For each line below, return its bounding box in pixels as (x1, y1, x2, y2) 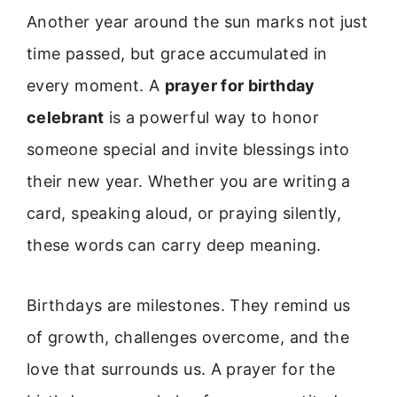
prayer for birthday (164, 76, 315, 95)
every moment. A (27, 76, 165, 95)
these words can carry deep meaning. (27, 236, 322, 254)
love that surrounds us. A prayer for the (27, 360, 336, 379)
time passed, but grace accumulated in (27, 44, 328, 63)
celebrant (27, 108, 105, 127)
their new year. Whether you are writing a (27, 172, 351, 191)
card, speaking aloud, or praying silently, (27, 204, 342, 222)
